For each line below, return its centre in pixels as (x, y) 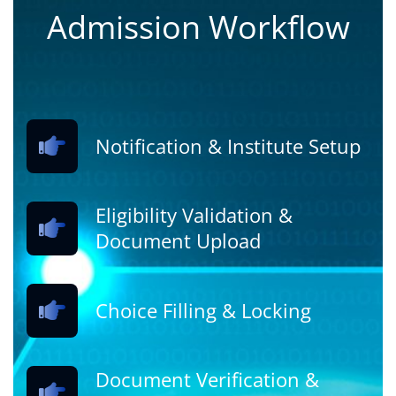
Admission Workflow (198, 27)
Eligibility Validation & (194, 215)
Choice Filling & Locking (203, 310)
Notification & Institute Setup (228, 145)
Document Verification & (207, 380)
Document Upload (178, 241)
